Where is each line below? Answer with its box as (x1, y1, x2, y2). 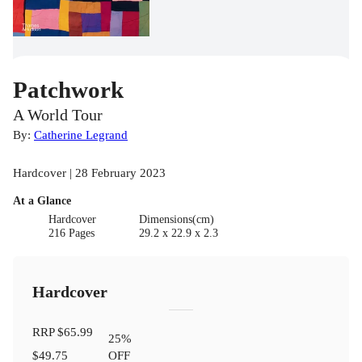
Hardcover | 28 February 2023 (13, 165, 166, 179)
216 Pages (48, 226, 95, 239)
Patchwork (13, 76, 124, 103)
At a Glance (13, 194, 71, 207)
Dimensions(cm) (138, 213, 214, 225)
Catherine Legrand (34, 127, 128, 141)
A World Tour (13, 106, 103, 124)
